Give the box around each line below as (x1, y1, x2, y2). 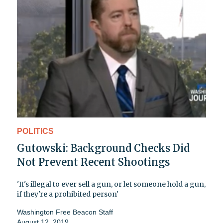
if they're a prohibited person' (17, 189, 118, 199)
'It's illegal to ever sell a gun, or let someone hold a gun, (17, 179, 206, 189)
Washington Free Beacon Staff (17, 208, 113, 216)
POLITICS (17, 126, 54, 135)
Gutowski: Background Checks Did (17, 141, 190, 154)
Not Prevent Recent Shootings (17, 155, 170, 168)
